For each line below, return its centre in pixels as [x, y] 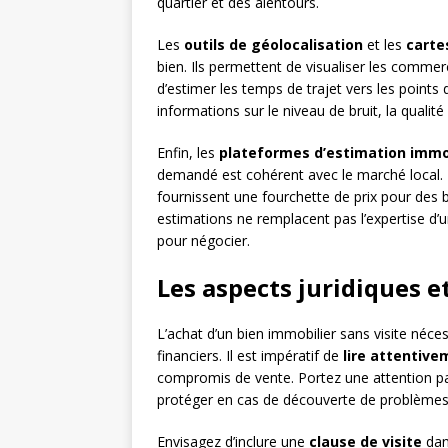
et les [384, 45]
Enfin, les [188, 153]
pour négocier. [203, 241]
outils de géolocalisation [273, 45]
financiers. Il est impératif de [250, 356]
